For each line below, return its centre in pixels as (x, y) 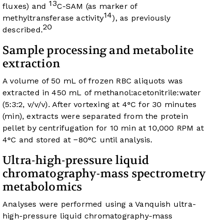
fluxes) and (26, 6)
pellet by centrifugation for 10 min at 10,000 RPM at (103, 128)
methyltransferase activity (53, 18)
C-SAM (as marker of (97, 6)
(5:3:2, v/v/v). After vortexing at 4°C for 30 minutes (100, 105)
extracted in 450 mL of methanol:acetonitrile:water (102, 93)
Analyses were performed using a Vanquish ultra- (99, 204)
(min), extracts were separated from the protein (96, 116)
